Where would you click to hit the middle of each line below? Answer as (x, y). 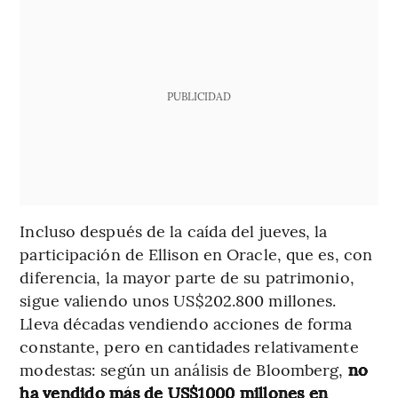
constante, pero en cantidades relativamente (189, 346)
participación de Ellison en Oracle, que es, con (196, 253)
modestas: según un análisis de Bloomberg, (182, 369)
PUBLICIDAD (199, 96)
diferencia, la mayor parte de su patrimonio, (187, 276)
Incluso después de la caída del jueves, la (174, 230)
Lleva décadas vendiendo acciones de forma (186, 322)
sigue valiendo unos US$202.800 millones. (178, 299)
